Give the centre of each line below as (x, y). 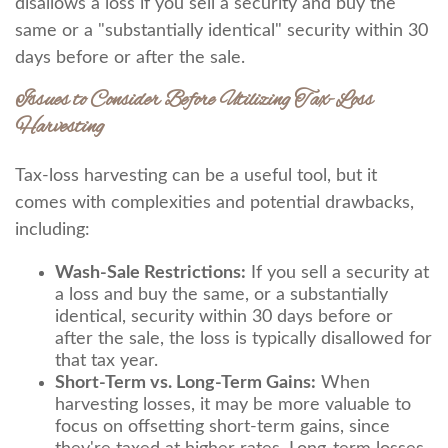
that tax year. (106, 361)
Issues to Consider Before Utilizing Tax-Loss (194, 100)
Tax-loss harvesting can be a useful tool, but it (196, 176)
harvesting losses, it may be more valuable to (233, 405)
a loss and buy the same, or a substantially (221, 295)
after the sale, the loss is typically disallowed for (243, 339)
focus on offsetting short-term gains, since (222, 427)
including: (52, 230)
